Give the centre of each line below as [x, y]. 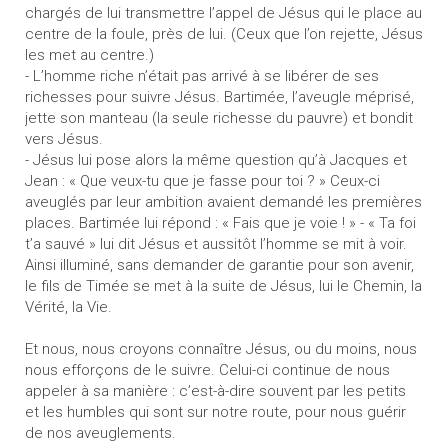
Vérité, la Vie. [68, 307]
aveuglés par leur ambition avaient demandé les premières [223, 202]
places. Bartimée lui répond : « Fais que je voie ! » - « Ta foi [220, 223]
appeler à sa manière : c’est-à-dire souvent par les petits [215, 391]
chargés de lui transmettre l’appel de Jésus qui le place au [223, 13]
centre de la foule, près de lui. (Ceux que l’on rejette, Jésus [224, 34]
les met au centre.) [89, 55]
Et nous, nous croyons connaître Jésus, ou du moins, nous [221, 349]
